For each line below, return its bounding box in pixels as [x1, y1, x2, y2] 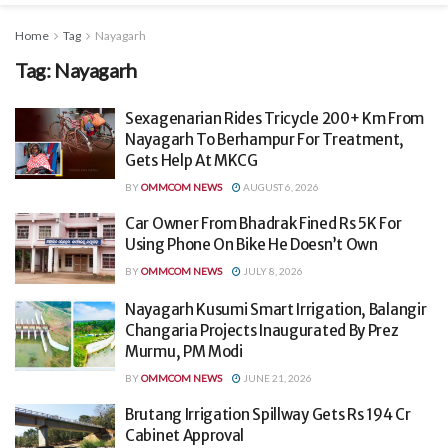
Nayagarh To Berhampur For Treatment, [125, 129, 405, 149]
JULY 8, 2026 [241, 264, 303, 277]
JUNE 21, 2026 [241, 372, 312, 385]
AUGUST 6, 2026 [241, 180, 319, 193]
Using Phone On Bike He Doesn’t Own [125, 234, 378, 254]
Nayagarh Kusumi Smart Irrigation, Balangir [125, 300, 427, 320]
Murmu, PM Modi [125, 342, 243, 362]
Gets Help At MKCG [125, 150, 258, 170]
